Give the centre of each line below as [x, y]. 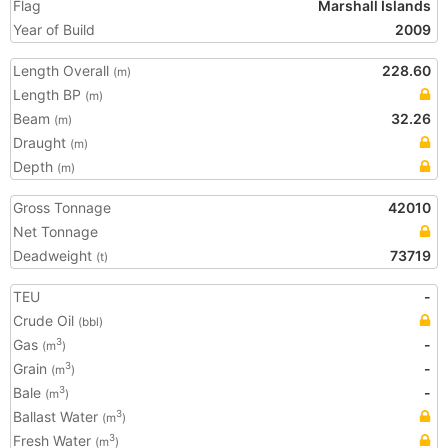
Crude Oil [45, 320]
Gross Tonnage [62, 207]
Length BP [49, 94]
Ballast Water [57, 416]
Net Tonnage [55, 231]
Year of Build [54, 29]
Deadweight [54, 255]
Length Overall [63, 70]
